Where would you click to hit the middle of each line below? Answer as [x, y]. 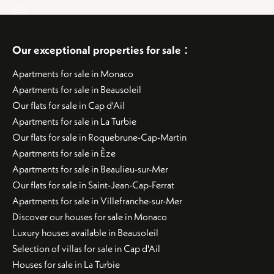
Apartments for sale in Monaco [73, 73]
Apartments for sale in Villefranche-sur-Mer [97, 201]
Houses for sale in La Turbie [66, 264]
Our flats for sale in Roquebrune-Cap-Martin [99, 137]
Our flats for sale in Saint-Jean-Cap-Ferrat [93, 185]
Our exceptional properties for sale [97, 50]
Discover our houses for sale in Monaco [90, 217]
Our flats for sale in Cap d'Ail [68, 105]
